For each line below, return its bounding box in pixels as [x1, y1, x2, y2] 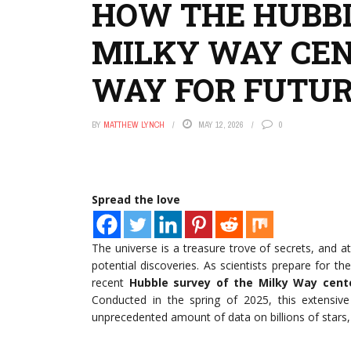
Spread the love [92, 192, 180, 207]
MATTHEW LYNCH [103, 119, 165, 130]
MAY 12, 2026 [198, 119, 244, 130]
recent [92, 275, 129, 290]
